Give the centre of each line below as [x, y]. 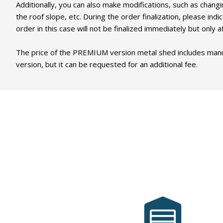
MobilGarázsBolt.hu [163, 196]
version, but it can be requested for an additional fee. [107, 64]
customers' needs [163, 215]
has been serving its [163, 206]
